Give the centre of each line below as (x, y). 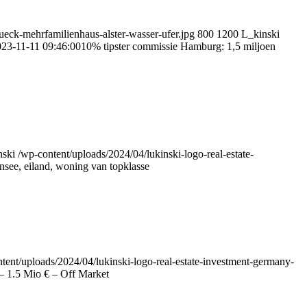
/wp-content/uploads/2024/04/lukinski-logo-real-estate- (136, 153)
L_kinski (260, 34)
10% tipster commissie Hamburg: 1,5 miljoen (178, 46)
